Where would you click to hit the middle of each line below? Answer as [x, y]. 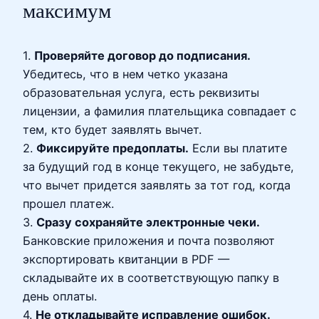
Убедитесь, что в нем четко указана [125, 74]
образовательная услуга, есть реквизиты [141, 92]
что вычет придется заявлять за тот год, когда [157, 185]
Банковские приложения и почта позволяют [149, 240]
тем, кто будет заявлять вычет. [112, 129]
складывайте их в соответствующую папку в [151, 277]
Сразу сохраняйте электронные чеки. [148, 222]
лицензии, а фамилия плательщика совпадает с [159, 111]
